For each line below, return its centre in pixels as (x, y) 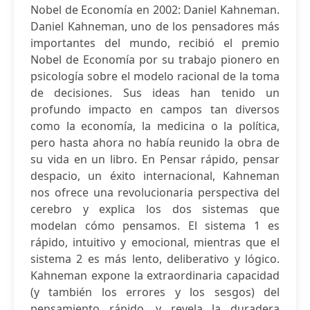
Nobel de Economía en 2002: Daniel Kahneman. (155, 10)
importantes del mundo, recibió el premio (155, 43)
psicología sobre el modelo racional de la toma (155, 76)
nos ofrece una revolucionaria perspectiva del (155, 192)
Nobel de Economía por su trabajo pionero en (155, 60)
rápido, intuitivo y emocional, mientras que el (155, 242)
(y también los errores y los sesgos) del (155, 292)
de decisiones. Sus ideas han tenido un (155, 93)
